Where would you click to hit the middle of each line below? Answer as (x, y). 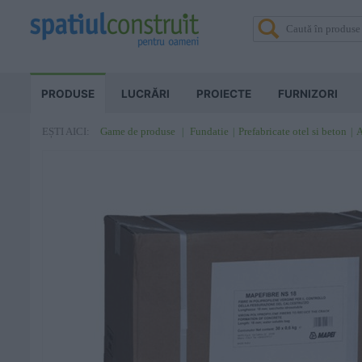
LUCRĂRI (145, 94)
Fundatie (209, 131)
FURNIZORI (308, 94)
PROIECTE (224, 94)
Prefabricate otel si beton (293, 131)
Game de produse (138, 131)
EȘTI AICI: (66, 132)
